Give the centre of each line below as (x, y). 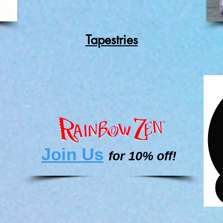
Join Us (72, 154)
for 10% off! (142, 156)
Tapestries (111, 40)
